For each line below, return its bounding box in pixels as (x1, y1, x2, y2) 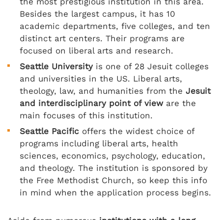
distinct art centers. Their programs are (20, 33, 185, 44)
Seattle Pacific (20, 126, 79, 137)
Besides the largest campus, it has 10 (20, 9, 175, 19)
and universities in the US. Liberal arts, (20, 74, 182, 84)
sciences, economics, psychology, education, (20, 151, 205, 161)
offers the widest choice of (79, 126, 194, 137)
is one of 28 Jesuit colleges (93, 61, 209, 72)
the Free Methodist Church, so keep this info (20, 175, 207, 186)
